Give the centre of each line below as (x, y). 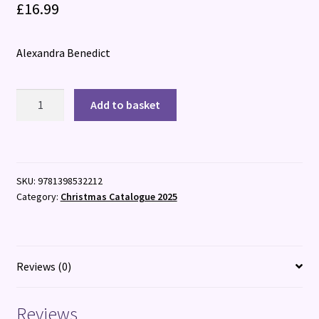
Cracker (34, 133)
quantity (36, 168)
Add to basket (126, 105)
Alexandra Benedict (63, 52)
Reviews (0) (43, 266)
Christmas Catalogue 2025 (119, 196)
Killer (29, 151)
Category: (38, 196)
